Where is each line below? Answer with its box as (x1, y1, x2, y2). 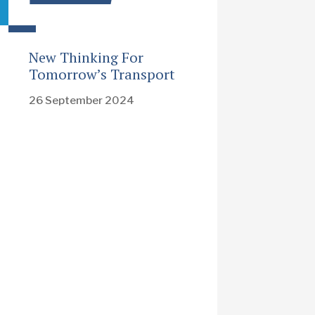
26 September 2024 (29, 93, 135, 107)
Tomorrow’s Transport (29, 65, 176, 84)
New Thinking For (29, 48, 144, 67)
